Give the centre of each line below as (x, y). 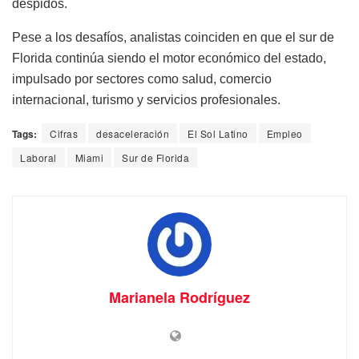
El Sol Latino (218, 134)
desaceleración (133, 134)
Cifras (64, 134)
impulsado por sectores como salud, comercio (142, 79)
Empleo (284, 134)
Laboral (38, 158)
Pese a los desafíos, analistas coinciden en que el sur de (173, 38)
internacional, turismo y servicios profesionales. (146, 100)
